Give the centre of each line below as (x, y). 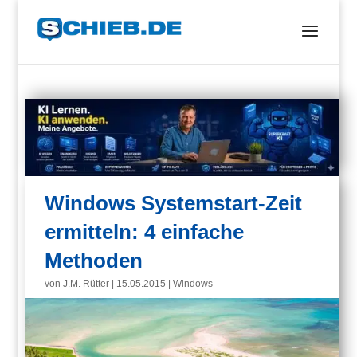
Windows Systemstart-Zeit (174, 204)
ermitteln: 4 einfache (145, 232)
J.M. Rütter (86, 284)
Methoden (94, 261)
